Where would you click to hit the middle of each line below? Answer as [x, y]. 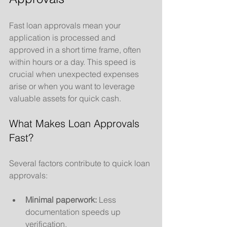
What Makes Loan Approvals [76, 123]
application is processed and [63, 37]
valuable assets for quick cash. [65, 98]
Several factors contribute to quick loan [81, 163]
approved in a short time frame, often [76, 50]
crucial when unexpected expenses [75, 74]
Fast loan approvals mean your [66, 25]
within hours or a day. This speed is [73, 62]
